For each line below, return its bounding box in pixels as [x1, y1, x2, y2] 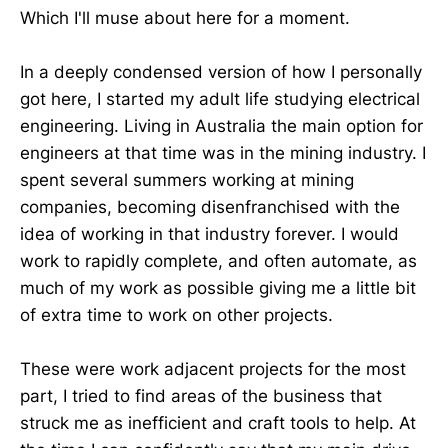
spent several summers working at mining [20, 170, 354, 191]
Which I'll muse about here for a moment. [20, 8, 350, 28]
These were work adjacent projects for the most [20, 359, 406, 380]
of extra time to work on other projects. [20, 305, 333, 326]
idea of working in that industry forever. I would [20, 224, 399, 245]
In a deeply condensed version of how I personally [20, 62, 422, 83]
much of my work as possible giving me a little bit [20, 278, 416, 299]
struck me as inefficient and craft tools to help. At [20, 413, 416, 434]
